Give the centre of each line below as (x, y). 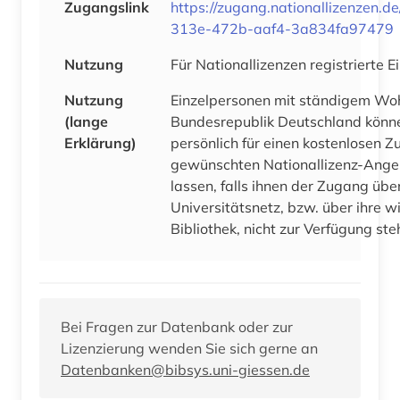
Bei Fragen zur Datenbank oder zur (177, 326)
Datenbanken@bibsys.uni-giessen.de (185, 369)
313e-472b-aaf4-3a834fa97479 (282, 28)
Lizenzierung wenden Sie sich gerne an (189, 348)
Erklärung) (100, 142)
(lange (86, 121)
